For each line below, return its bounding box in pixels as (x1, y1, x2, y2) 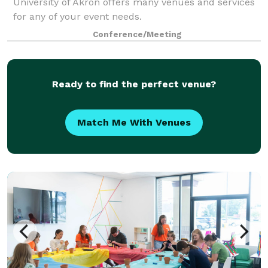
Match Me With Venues (77, 116, 191, 128)
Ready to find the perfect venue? (52, 78, 216, 90)
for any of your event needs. (13, 10, 142, 22)
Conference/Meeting (92, 29, 182, 39)
